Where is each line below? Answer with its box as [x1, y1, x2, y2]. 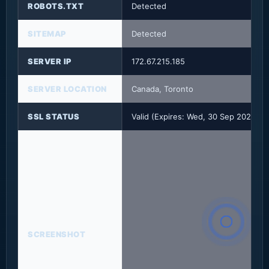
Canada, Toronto [131, 84, 193, 94]
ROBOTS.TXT [28, 1, 84, 11]
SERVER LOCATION [28, 84, 107, 94]
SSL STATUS [28, 112, 80, 121]
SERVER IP [28, 56, 72, 66]
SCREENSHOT [28, 229, 86, 239]
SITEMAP [28, 29, 67, 38]
